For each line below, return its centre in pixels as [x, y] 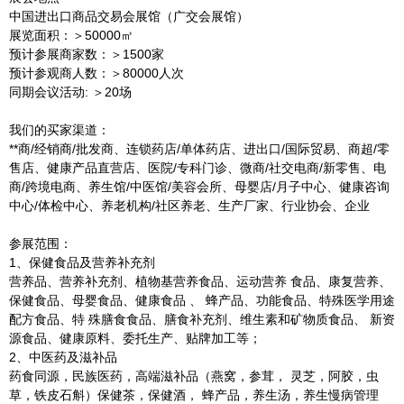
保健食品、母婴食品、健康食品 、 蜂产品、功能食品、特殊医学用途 [202, 300]
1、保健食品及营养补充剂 [82, 262]
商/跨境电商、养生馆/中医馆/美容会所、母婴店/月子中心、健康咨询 [199, 187]
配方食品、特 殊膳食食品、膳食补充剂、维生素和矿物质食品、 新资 [202, 319]
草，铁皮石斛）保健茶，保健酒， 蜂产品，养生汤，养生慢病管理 [194, 395]
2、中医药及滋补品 [63, 357]
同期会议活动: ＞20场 [70, 92]
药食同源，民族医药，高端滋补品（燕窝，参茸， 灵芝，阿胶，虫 [194, 376]
